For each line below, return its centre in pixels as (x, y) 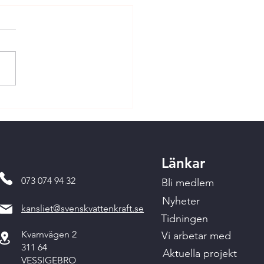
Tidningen (184, 219)
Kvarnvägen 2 (49, 234)
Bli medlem (187, 183)
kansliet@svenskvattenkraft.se (83, 208)
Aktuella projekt (199, 253)
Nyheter (181, 201)
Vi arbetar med (196, 236)
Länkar (183, 163)
